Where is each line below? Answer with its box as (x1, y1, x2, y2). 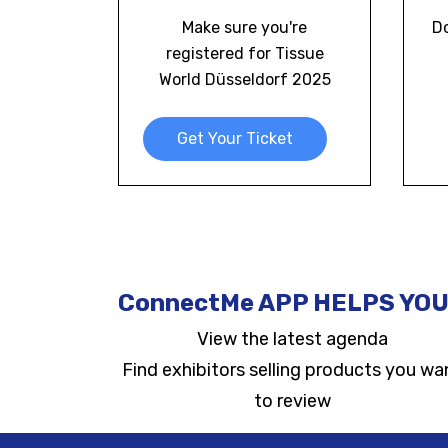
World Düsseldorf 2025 (158, 70, 331, 89)
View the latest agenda (196, 328, 388, 350)
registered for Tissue (165, 44, 324, 63)
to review (253, 390, 331, 412)
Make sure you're (182, 18, 307, 37)
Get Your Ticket (177, 129, 293, 148)
